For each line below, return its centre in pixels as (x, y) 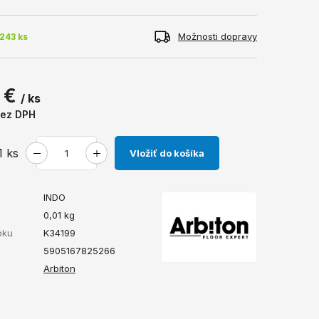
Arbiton (59, 269)
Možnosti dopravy (218, 37)
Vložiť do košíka (167, 153)
